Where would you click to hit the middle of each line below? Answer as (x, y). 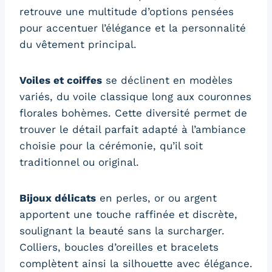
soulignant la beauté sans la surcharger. (122, 230)
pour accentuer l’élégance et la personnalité (133, 28)
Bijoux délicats (58, 198)
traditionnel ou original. (79, 162)
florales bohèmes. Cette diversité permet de (133, 113)
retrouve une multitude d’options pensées (127, 11)
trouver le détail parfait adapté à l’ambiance (133, 129)
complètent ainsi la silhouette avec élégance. (136, 263)
